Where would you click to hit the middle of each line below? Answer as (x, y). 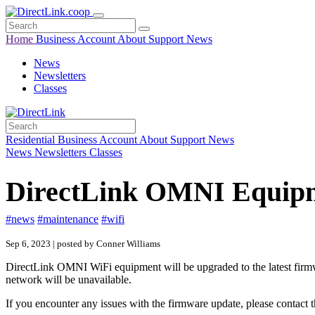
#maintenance (68, 219)
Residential (32, 140)
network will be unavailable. (70, 279)
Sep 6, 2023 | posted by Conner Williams (83, 244)
